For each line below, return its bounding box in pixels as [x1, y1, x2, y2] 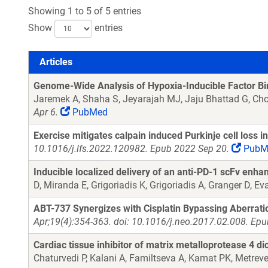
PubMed [70, 106, 108, 118]
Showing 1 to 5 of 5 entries [28, 5, 141, 17]
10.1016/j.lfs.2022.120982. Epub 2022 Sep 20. [33, 143, 229, 154]
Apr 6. [33, 106, 58, 118]
